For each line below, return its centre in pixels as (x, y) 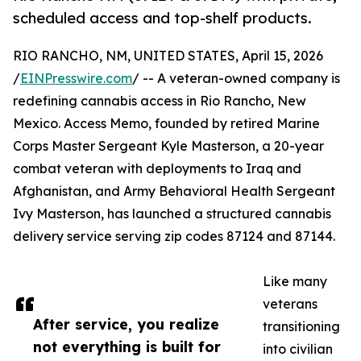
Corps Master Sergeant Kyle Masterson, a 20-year (168, 146)
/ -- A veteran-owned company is (236, 79)
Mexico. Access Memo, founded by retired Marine (166, 124)
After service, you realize (126, 324)
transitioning (301, 327)
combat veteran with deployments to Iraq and (157, 169)
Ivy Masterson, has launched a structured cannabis (172, 214)
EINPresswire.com (76, 79)
